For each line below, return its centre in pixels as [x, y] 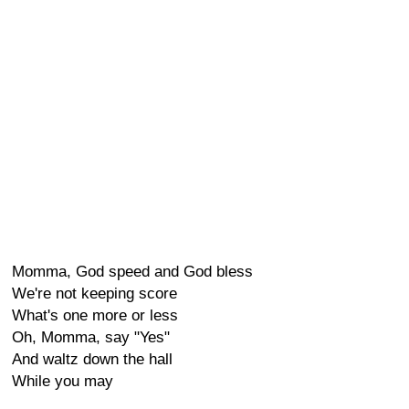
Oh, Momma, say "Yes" [91, 337]
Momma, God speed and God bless [132, 272]
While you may [63, 381]
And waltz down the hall [92, 359]
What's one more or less [95, 315]
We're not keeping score [94, 294]
